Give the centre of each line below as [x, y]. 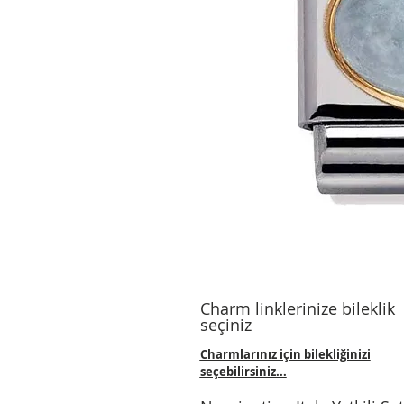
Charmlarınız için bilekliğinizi [285, 355]
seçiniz [225, 325]
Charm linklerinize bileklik [297, 309]
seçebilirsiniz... [243, 372]
